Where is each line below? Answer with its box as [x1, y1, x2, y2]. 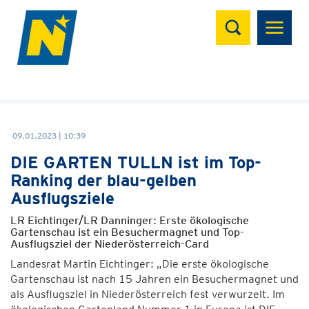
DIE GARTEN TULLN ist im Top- [10, 152, 261, 172]
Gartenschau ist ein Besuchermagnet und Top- [10, 226, 244, 239]
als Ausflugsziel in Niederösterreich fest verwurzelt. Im [10, 288, 285, 301]
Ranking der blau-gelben [10, 170, 197, 190]
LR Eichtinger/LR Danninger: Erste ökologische [10, 214, 249, 227]
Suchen [215, 8, 271, 28]
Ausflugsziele [10, 188, 114, 208]
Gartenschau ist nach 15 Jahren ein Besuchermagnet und [10, 272, 299, 286]
